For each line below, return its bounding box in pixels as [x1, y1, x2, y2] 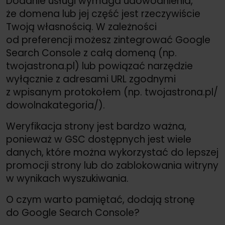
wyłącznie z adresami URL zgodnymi [6, 72, 176, 86]
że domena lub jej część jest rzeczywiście [6, 7, 200, 21]
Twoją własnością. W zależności [6, 20, 157, 34]
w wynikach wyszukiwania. [6, 172, 129, 186]
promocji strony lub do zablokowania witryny [6, 159, 218, 173]
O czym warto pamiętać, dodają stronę [6, 193, 195, 207]
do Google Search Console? [6, 206, 140, 220]
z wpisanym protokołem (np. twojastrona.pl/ [6, 85, 218, 99]
